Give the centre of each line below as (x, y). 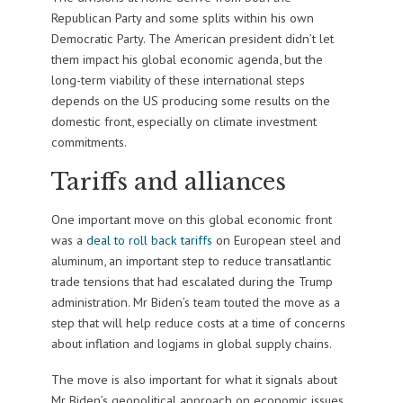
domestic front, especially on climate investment (184, 121)
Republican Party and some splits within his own (182, 18)
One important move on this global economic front (191, 219)
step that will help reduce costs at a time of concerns (198, 322)
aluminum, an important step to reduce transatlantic (191, 260)
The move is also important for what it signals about (194, 380)
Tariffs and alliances (168, 182)
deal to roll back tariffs (147, 239)
